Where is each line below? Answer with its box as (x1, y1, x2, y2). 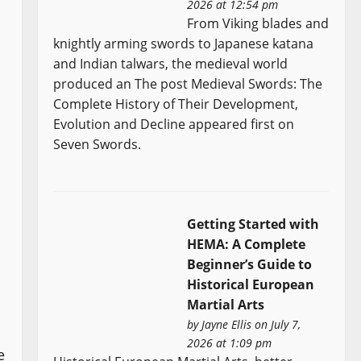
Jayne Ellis (201, 316, 252, 332)
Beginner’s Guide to (187, 255, 313, 273)
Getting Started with (187, 214, 320, 233)
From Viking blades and (187, 15, 330, 33)
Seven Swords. (53, 135, 142, 154)
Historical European (187, 275, 315, 293)
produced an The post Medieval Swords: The (53, 75, 323, 93)
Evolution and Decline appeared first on (53, 115, 295, 134)
